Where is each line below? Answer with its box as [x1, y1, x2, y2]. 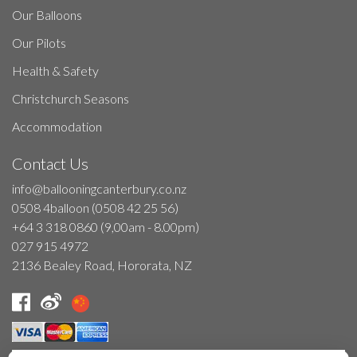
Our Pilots [12, 35, 66, 51]
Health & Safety [12, 63, 99, 79]
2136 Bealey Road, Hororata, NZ [12, 257, 192, 273]
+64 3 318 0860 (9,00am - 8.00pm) [12, 219, 199, 235]
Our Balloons [12, 7, 82, 23]
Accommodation [12, 119, 102, 135]
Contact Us [12, 154, 88, 174]
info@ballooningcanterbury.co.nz [12, 181, 186, 197]
